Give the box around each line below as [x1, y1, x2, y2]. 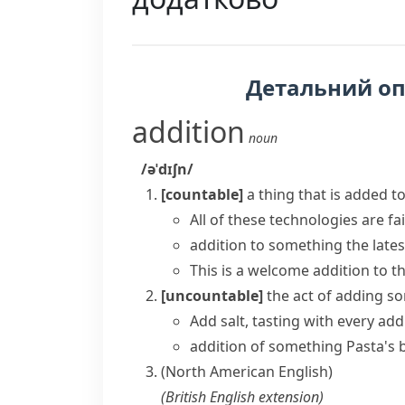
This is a [190, 260, 248, 280]
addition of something [190, 336, 343, 356]
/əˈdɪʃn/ [141, 159, 193, 179]
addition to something [190, 235, 343, 255]
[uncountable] [161, 286, 263, 306]
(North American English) [161, 362, 333, 381]
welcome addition [248, 260, 370, 280]
